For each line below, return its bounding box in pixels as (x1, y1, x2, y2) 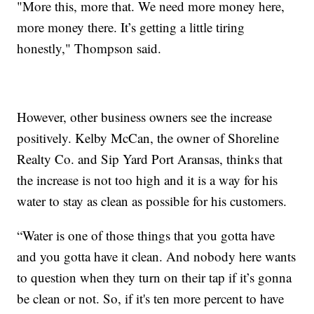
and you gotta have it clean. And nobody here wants (17, 247, 296, 266)
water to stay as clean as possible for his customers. (17, 192, 287, 210)
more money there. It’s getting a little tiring (17, 18, 245, 36)
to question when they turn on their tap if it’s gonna (17, 268, 292, 287)
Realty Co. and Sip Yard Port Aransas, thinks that (17, 150, 283, 168)
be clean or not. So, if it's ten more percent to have (17, 289, 285, 308)
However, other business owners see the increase (17, 108, 273, 126)
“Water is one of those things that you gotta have (17, 226, 275, 245)
